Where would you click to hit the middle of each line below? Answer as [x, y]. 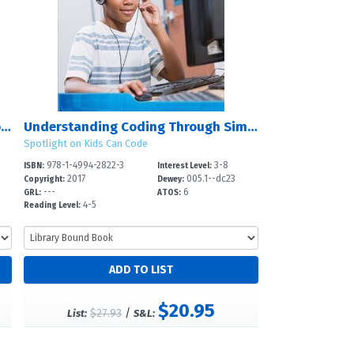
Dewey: [171, 179]
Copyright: [44, 179]
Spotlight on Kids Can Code [85, 143]
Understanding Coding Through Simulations [252, 127]
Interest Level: [185, 166]
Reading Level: [52, 206]
